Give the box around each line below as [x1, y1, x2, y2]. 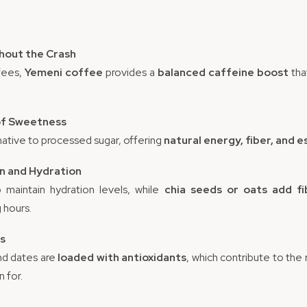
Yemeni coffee [25, 65, 103, 79]
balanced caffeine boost [158, 65, 288, 79]
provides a [103, 65, 158, 79]
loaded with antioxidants [58, 250, 187, 265]
